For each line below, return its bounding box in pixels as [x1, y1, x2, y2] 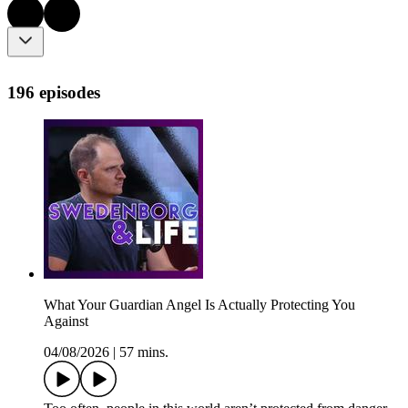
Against [44, 313, 88, 330]
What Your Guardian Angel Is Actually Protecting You [44, 297, 355, 313]
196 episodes [7, 82, 100, 102]
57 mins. [119, 344, 168, 361]
